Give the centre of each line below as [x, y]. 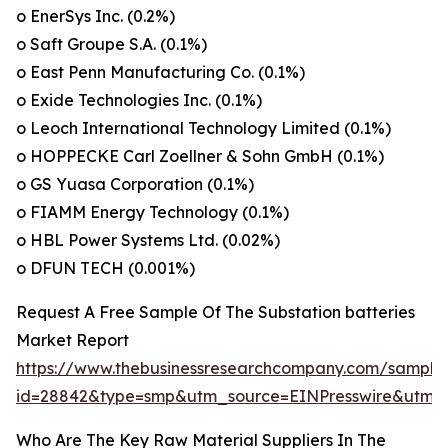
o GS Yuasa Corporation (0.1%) [135, 184]
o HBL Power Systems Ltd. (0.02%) [148, 240]
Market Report [72, 340]
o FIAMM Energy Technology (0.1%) [152, 212]
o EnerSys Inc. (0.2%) [95, 16]
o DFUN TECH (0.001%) [105, 268]
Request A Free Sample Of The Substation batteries [215, 312]
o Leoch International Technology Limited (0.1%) [203, 128]
